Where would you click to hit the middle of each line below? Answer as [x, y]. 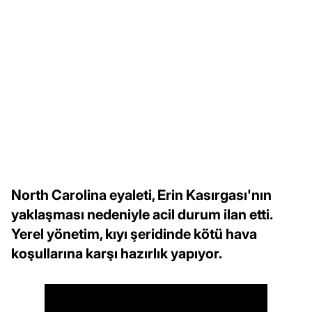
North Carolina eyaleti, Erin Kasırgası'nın [141, 195]
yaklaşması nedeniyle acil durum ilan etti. [142, 214]
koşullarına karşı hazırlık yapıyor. [117, 253]
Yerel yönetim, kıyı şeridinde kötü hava [134, 234]
